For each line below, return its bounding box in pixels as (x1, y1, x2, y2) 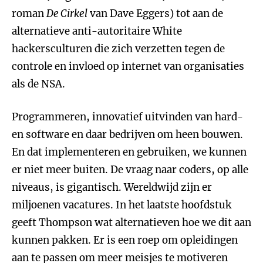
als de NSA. (12, 77, 65, 90)
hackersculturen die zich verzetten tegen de (12, 42, 225, 55)
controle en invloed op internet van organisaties (12, 60, 244, 73)
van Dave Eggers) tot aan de (87, 7, 223, 20)
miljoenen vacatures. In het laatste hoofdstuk (12, 198, 232, 211)
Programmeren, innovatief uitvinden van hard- (12, 110, 243, 123)
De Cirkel (46, 7, 87, 20)
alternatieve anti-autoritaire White (12, 25, 182, 38)
